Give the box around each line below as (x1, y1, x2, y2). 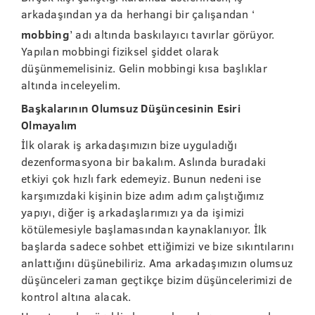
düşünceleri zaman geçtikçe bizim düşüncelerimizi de (21, 272, 292, 287)
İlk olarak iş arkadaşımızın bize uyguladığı (21, 137, 237, 152)
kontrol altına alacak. (21, 289, 131, 304)
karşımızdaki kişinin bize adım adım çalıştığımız (21, 188, 264, 202)
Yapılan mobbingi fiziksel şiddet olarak (21, 44, 219, 58)
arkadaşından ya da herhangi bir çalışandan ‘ (21, 6, 255, 21)
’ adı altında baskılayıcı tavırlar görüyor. (69, 27, 275, 41)
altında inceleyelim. (21, 77, 120, 92)
